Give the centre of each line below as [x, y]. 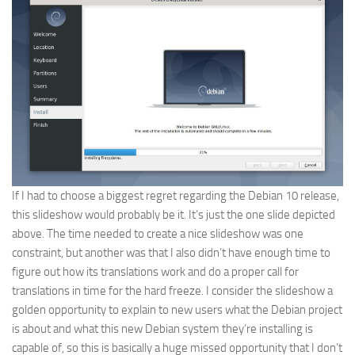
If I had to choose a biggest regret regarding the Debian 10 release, [176, 195]
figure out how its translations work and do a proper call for [155, 271]
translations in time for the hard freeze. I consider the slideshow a [172, 290]
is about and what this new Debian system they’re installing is [162, 328]
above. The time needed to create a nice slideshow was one [158, 233]
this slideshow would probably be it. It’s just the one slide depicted [174, 214]
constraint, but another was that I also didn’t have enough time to [171, 252]
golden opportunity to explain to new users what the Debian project [177, 309]
